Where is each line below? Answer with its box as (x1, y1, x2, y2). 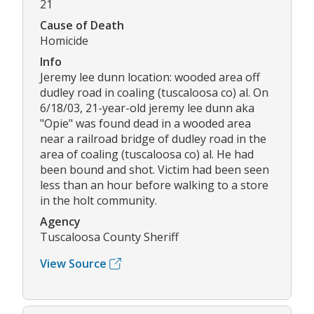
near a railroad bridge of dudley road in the (40, 131, 266, 147)
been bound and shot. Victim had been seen (40, 162, 269, 178)
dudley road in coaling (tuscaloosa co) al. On (40, 85, 268, 101)
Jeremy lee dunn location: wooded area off (40, 69, 260, 86)
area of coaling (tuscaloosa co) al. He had (40, 146, 254, 163)
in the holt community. (40, 193, 157, 209)
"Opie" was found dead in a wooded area (40, 116, 251, 132)
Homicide (40, 33, 88, 49)
